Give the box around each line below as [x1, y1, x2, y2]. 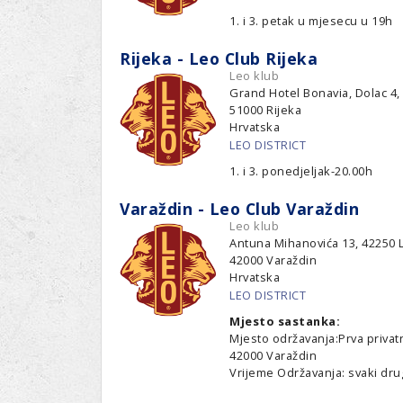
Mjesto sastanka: [229, 312, 344, 329]
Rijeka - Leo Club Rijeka [120, 47, 318, 69]
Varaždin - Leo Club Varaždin [120, 197, 359, 219]
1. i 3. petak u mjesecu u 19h [229, 12, 393, 29]
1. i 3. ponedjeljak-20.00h [229, 162, 373, 179]
